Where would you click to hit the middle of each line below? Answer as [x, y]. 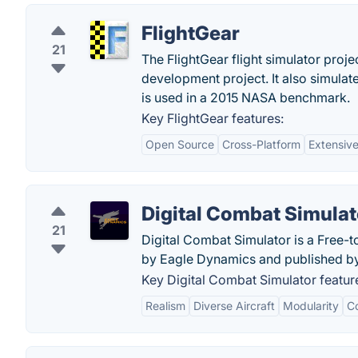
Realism [165, 306]
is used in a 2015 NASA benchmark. [246, 97]
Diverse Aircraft [234, 306]
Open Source [180, 144]
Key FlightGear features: [213, 118]
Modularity [311, 306]
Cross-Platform [261, 144]
